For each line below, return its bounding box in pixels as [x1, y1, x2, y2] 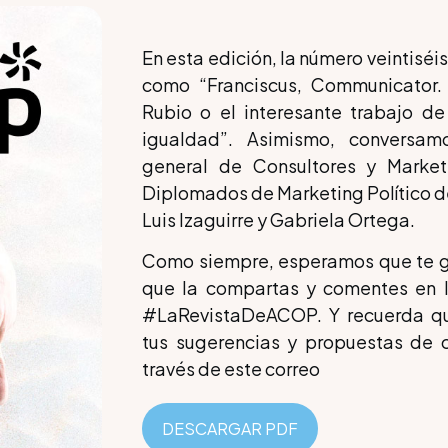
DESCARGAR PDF [162, 418, 298, 440]
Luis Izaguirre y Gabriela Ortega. [142, 208, 415, 232]
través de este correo [142, 357, 320, 381]
